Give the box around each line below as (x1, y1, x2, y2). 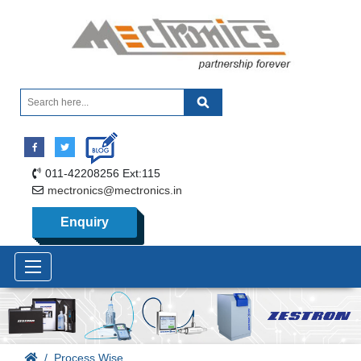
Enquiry (60, 215, 109, 230)
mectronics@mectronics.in (48, 184, 182, 197)
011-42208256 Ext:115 (45, 167, 160, 180)
